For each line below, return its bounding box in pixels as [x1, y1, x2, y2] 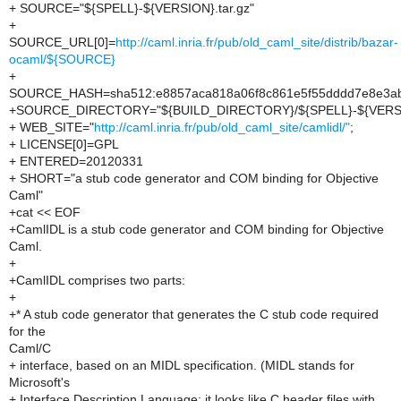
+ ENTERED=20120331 [9, 154, 143, 168]
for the [9, 324, 46, 338]
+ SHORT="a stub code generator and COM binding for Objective [9, 171, 379, 185]
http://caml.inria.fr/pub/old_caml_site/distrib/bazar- [115, 35, 398, 49]
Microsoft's [9, 375, 70, 389]
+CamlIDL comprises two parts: [9, 273, 185, 287]
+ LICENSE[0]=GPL [9, 137, 119, 151]
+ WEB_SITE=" [9, 120, 94, 134]
